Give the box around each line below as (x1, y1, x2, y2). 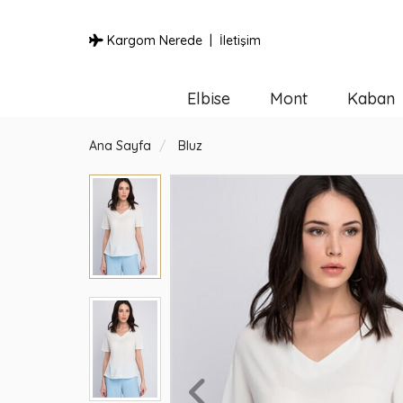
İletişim (219, 32, 261, 49)
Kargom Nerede (103, 32, 202, 49)
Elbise (186, 88, 230, 109)
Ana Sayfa (89, 138, 151, 154)
